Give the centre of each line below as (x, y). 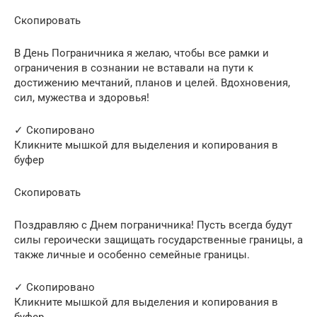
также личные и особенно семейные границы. (132, 254)
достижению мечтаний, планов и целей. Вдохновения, (152, 82)
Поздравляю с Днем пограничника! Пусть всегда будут (153, 225)
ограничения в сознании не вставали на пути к (134, 68)
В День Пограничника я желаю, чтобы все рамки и (142, 53)
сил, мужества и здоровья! (82, 97)
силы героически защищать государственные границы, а (158, 240)
